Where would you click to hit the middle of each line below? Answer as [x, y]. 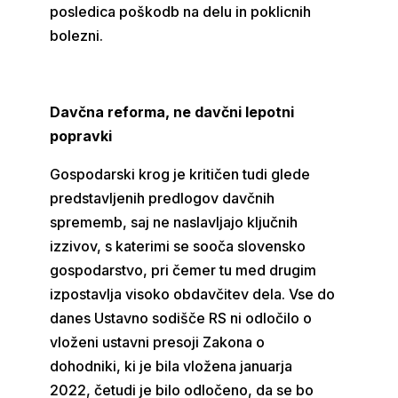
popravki [81, 136]
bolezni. [77, 36]
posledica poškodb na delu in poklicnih [181, 12]
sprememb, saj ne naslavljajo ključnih [174, 222]
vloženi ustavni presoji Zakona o [158, 342]
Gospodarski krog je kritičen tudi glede [180, 174]
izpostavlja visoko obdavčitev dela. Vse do [193, 294]
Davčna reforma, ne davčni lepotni [172, 112]
